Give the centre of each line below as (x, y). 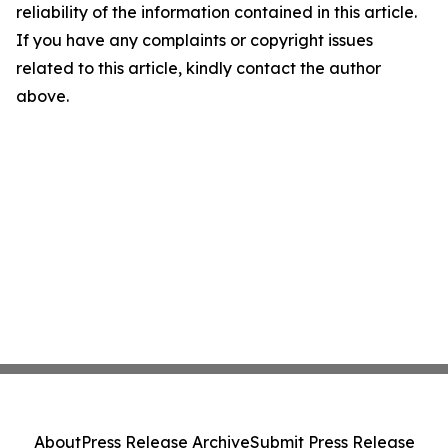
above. (42, 96)
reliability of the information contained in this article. (216, 12)
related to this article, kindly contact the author (198, 68)
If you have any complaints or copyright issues (194, 40)
